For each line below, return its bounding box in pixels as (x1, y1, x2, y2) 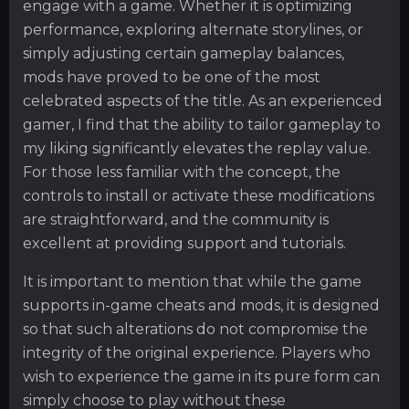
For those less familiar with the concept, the (23, 163, 341, 182)
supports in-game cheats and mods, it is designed (23, 297, 380, 315)
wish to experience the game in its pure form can (23, 368, 380, 386)
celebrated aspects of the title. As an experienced (23, 92, 383, 110)
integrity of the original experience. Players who (23, 344, 371, 362)
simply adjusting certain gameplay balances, (23, 45, 344, 63)
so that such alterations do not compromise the (23, 320, 368, 339)
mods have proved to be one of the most (23, 68, 320, 87)
